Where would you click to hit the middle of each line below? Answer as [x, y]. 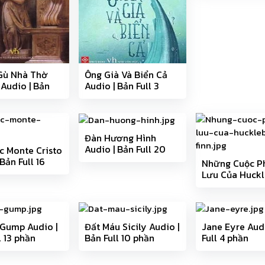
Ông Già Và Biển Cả [126, 75]
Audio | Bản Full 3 [122, 86]
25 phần [219, 197]
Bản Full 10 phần [119, 238]
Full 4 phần [225, 238]
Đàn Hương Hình [120, 138]
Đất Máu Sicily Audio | [132, 227]
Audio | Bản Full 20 [125, 149]
